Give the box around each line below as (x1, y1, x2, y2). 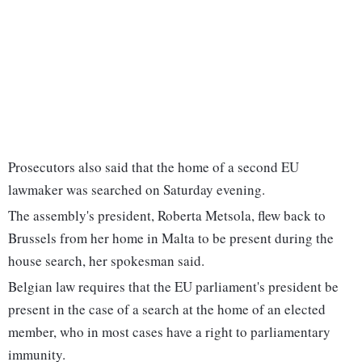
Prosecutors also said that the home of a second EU (8, 158, 299, 177)
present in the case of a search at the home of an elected (8, 300, 326, 319)
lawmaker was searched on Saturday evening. (8, 180, 265, 200)
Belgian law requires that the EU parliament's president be (8, 277, 339, 297)
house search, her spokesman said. (8, 251, 204, 271)
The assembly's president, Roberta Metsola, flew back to (8, 206, 326, 225)
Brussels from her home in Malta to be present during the (8, 229, 334, 248)
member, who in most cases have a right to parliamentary (8, 322, 330, 342)
